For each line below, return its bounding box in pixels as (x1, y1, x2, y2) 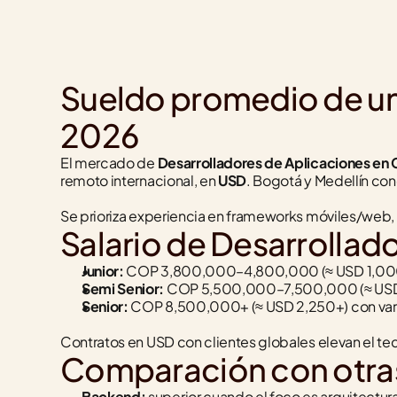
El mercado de (60, 153, 158, 172)
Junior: (82, 261, 124, 280)
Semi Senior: (82, 279, 165, 298)
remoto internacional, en (60, 171, 218, 190)
